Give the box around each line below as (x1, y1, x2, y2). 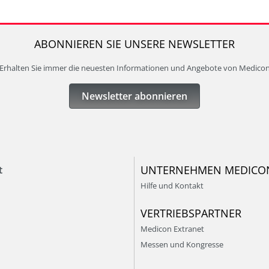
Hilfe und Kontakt (141, 180, 204, 191)
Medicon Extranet (141, 223, 204, 234)
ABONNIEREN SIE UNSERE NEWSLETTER (34, 37, 235, 51)
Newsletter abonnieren (82, 89, 187, 103)
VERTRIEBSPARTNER (141, 205, 241, 220)
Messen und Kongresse (141, 238, 223, 250)
